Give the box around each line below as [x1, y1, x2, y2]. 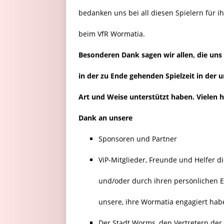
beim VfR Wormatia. [78, 29, 145, 39]
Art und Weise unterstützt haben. [78, 92, 194, 102]
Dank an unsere [78, 113, 132, 123]
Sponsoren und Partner [98, 134, 177, 144]
